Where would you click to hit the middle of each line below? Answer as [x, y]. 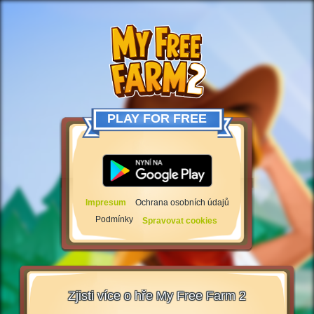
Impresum [105, 202]
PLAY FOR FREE [157, 118]
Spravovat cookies [179, 220]
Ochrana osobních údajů [182, 202]
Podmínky [114, 219]
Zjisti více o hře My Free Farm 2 [157, 295]
